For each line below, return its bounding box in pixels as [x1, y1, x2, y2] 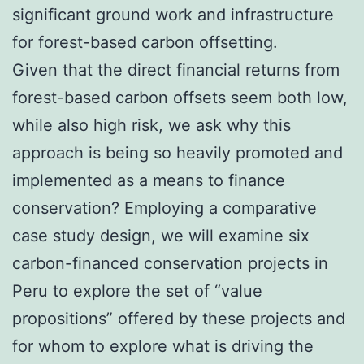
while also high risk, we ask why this [12, 115, 291, 135]
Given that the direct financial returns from [12, 60, 340, 80]
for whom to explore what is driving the [12, 336, 314, 356]
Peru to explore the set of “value [12, 281, 262, 301]
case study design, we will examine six [12, 226, 310, 245]
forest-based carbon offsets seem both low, [12, 88, 348, 107]
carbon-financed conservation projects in [12, 253, 328, 273]
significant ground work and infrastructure [12, 5, 334, 24]
